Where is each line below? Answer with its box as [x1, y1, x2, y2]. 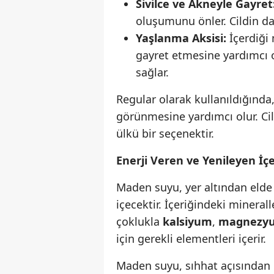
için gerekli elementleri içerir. [116, 231, 266, 246]
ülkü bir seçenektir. [116, 126, 214, 141]
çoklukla [116, 214, 163, 229]
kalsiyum [163, 214, 212, 229]
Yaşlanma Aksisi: [136, 31, 226, 46]
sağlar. [136, 65, 169, 80]
